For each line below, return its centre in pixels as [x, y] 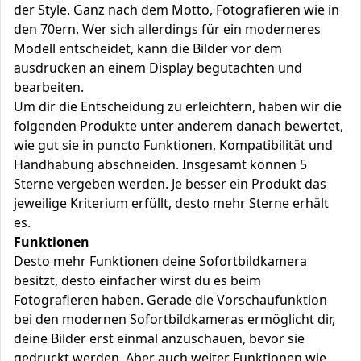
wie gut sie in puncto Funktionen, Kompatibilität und [173, 145]
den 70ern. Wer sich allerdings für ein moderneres [167, 29]
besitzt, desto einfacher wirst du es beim [137, 280]
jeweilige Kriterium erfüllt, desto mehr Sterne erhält [171, 203]
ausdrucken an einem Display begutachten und [158, 68]
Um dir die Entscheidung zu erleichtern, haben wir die [178, 106]
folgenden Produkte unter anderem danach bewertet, [178, 126]
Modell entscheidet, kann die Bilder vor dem [148, 48]
